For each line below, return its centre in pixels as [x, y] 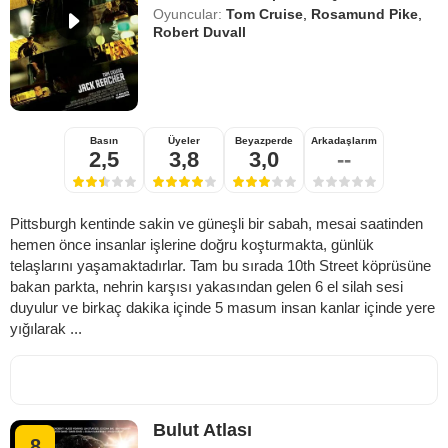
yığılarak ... [46, 328]
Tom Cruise [265, 13]
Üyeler [184, 140]
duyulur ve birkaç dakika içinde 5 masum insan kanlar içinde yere [222, 307]
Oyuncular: [188, 13]
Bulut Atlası [203, 429]
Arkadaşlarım [344, 140]
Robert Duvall [200, 31]
